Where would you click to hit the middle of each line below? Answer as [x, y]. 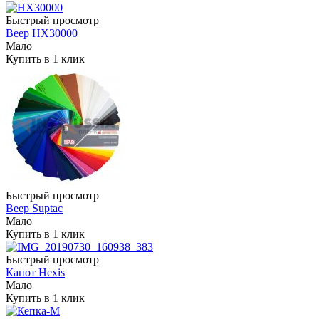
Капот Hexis [35, 272]
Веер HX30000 [42, 33]
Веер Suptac [34, 208]
